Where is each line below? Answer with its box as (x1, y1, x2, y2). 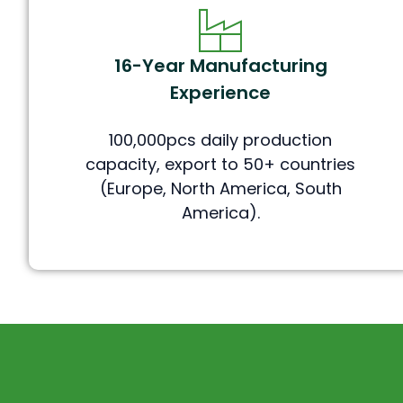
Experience (170, 80, 272, 106)
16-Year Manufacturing (113, 53, 327, 79)
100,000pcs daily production (109, 129, 333, 152)
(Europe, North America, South (99, 177, 342, 201)
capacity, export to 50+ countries (85, 153, 356, 176)
